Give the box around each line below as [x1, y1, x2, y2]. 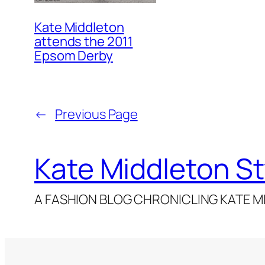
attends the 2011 [34, 32, 133, 50]
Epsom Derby [34, 46, 113, 64]
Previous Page [54, 105, 138, 123]
